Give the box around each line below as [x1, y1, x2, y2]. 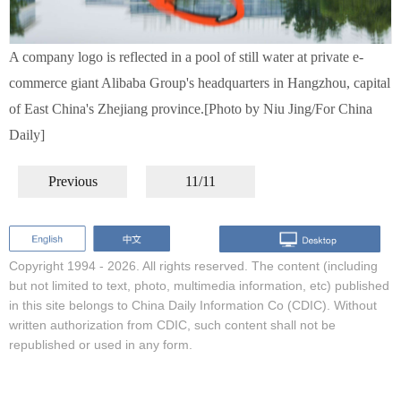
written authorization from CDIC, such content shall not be [9, 317, 336, 332]
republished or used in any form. [9, 337, 192, 352]
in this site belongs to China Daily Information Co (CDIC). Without [9, 297, 377, 312]
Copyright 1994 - [9, 258, 107, 273]
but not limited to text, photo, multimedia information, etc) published [9, 277, 389, 293]
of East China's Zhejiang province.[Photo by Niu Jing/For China [9, 101, 372, 116]
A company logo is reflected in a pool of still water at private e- [9, 49, 363, 64]
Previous [47, 174, 98, 189]
